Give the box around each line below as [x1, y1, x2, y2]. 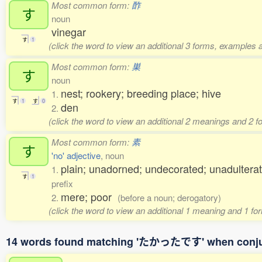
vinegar [51, 24, 86, 39]
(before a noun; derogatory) [118, 191, 221, 204]
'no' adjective [51, 149, 101, 161]
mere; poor [61, 189, 118, 204]
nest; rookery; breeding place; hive [61, 85, 221, 101]
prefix [51, 177, 73, 189]
